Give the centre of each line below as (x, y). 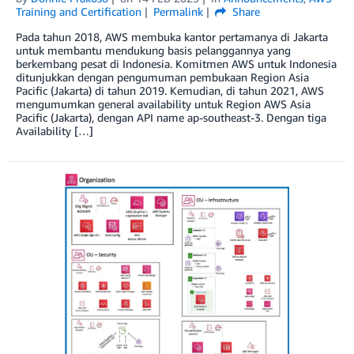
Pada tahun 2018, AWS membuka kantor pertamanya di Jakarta (172, 37)
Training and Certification (79, 12)
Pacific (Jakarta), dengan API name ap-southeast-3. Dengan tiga (171, 118)
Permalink (178, 12)
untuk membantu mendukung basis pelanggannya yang (153, 51)
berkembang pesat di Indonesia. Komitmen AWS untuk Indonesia (176, 64)
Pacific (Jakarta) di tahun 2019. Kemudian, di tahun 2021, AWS (170, 91)
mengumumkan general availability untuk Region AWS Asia (163, 104)
